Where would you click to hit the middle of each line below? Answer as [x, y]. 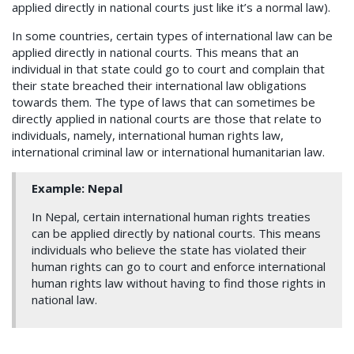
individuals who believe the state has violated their [169, 250]
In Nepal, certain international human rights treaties [171, 217]
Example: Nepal [77, 188]
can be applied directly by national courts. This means [176, 233]
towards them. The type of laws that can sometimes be [164, 102]
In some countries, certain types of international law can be [172, 36]
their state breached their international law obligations [159, 86]
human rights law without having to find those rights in [179, 283]
